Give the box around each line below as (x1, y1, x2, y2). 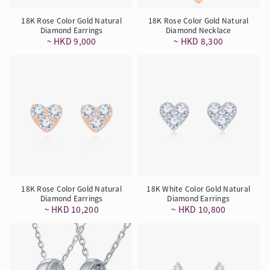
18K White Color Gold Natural (146, 183, 251, 194)
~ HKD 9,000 (46, 34, 96, 47)
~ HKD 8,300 (174, 34, 224, 47)
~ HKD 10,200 (44, 203, 99, 216)
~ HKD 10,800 (171, 203, 226, 216)
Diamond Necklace (165, 24, 231, 35)
